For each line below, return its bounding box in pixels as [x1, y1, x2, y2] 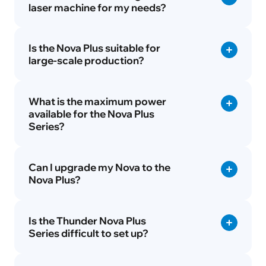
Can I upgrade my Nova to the [28, 160, 170, 173]
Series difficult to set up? [28, 226, 148, 239]
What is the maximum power [28, 95, 166, 108]
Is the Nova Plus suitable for [28, 42, 160, 55]
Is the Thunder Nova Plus [28, 214, 146, 227]
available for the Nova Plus [28, 107, 154, 121]
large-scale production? [28, 54, 144, 67]
